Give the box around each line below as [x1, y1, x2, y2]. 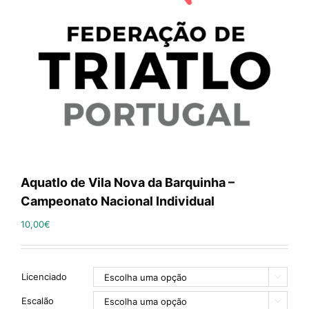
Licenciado [21, 271, 67, 282]
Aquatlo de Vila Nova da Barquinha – [21, 175, 235, 190]
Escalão [21, 295, 54, 306]
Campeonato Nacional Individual [21, 194, 215, 208]
